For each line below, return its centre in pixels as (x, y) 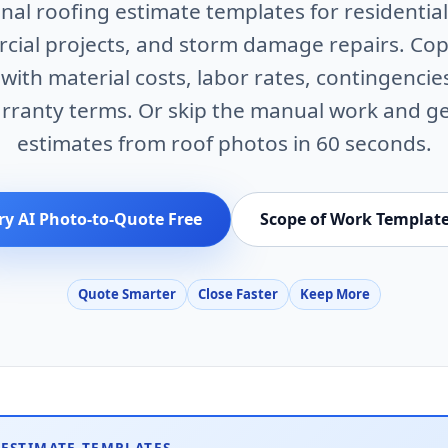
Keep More (335, 294)
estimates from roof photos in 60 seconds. (224, 143)
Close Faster (238, 294)
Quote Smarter (127, 294)
